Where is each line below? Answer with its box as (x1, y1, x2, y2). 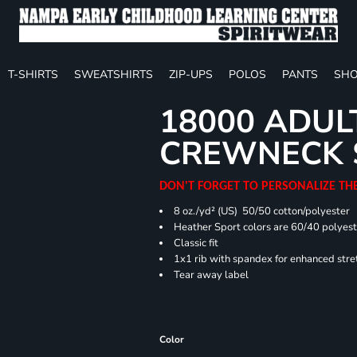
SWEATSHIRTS (74, 66, 153, 82)
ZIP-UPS (169, 66, 213, 82)
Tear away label (174, 267, 249, 282)
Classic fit (174, 235, 219, 250)
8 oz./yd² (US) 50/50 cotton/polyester (174, 203, 351, 218)
